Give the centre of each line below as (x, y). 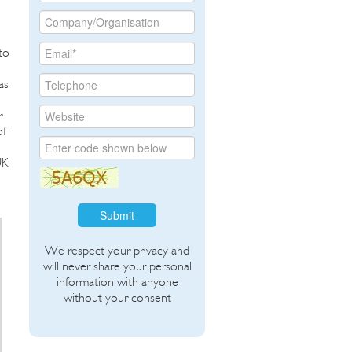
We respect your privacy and (117, 250)
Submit (117, 215)
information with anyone (117, 281)
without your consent (117, 297)
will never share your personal (117, 266)
